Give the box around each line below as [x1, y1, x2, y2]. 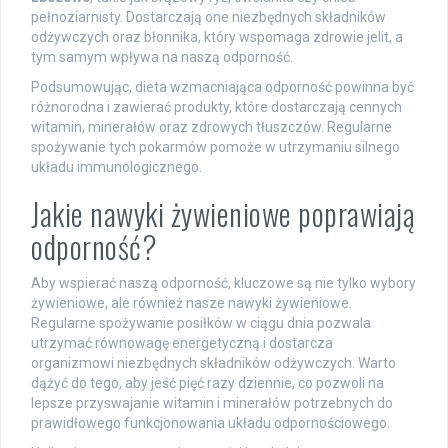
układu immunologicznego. [31, 158, 202, 175]
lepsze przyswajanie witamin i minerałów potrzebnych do [31, 394, 393, 411]
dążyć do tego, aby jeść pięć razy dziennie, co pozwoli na [31, 374, 384, 391]
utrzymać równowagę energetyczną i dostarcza [31, 334, 333, 351]
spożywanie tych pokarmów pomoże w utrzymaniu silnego [31, 138, 400, 155]
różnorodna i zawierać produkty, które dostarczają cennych [31, 98, 402, 115]
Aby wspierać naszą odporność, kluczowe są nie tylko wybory [31, 274, 416, 291]
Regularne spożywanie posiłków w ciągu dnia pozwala [31, 314, 371, 331]
